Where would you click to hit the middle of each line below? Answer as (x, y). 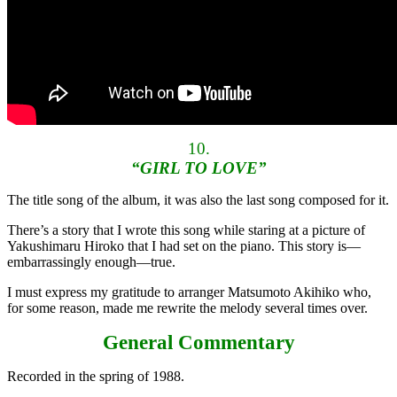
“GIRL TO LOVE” (198, 168)
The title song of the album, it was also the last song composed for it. (198, 200)
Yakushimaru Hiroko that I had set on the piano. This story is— (184, 246)
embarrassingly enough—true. (91, 262)
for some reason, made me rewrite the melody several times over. (187, 308)
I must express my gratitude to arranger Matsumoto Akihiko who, (189, 292)
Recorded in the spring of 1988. (96, 377)
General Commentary (198, 343)
